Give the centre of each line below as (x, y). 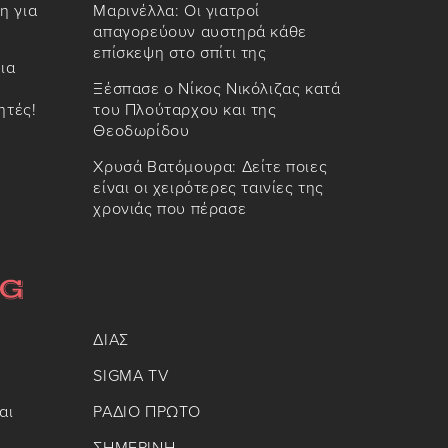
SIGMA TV (131, 376)
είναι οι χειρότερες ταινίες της (208, 188)
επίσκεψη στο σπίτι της (180, 53)
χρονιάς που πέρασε (170, 209)
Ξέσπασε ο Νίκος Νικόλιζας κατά (217, 89)
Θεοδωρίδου (141, 131)
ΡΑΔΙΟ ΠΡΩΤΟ (147, 412)
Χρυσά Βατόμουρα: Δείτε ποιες (210, 167)
